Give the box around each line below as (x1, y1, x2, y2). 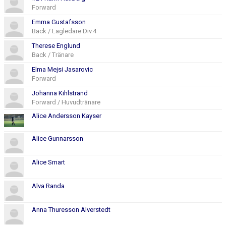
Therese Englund (32, 41, 80, 49)
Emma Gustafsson (32, 18, 86, 26)
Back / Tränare (32, 50, 75, 59)
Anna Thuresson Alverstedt (32, 205, 110, 213)
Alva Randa (32, 182, 65, 190)
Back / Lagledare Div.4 (32, 27, 98, 35)
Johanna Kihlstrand (32, 89, 88, 97)
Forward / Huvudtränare (32, 98, 102, 106)
